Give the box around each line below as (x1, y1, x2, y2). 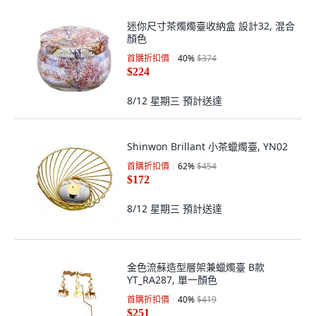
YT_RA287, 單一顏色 (127, 273, 217, 286)
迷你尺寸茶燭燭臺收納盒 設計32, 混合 (127, 19, 295, 32)
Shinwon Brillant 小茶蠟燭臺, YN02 (127, 140, 288, 153)
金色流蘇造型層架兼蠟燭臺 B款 (127, 260, 265, 274)
